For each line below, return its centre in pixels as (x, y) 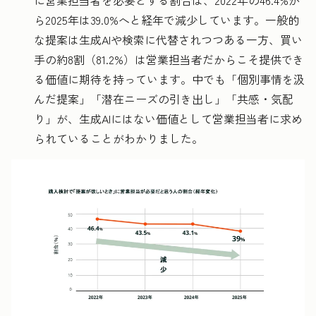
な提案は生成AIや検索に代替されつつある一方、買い (168, 39)
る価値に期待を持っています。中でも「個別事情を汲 (169, 79)
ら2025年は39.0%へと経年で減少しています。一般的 (166, 19)
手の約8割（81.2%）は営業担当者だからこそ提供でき (169, 59)
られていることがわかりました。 (119, 138)
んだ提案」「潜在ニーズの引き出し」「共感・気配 (164, 98)
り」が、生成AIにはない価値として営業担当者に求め (168, 118)
